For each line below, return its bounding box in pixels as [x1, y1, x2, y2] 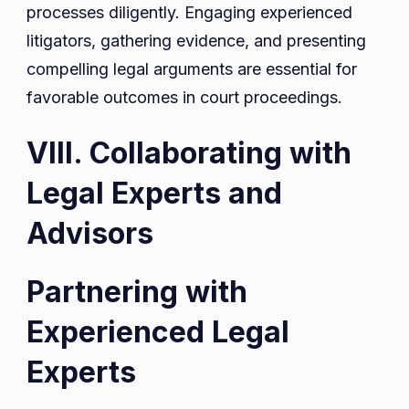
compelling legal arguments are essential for [26, 59, 357, 79]
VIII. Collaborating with [26, 135, 351, 172]
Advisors [26, 215, 153, 252]
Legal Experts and [26, 175, 282, 212]
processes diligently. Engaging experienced [26, 3, 352, 23]
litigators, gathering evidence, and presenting [26, 31, 366, 51]
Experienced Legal [26, 314, 289, 351]
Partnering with [26, 274, 247, 310]
